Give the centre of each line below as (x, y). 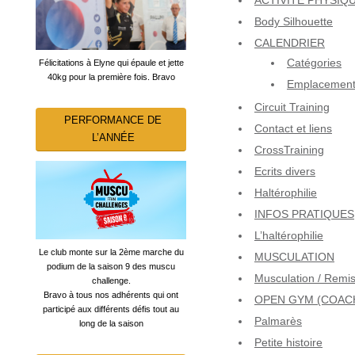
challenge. (111, 281)
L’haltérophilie (289, 236)
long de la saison (111, 324)
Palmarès (278, 321)
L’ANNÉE (113, 137)
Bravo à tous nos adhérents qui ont (111, 295)
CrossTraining (289, 150)
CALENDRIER (290, 43)
